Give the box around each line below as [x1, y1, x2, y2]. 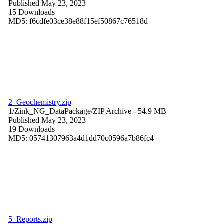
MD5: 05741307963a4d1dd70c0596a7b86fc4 [8, 133, 154, 142]
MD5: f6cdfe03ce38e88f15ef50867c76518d [8, 16, 148, 25]
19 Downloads [8, 124, 55, 133]
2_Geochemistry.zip [8, 97, 71, 106]
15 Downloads [8, 7, 55, 16]
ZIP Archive [93, 106, 131, 115]
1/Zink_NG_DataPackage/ [8, 106, 93, 115]
